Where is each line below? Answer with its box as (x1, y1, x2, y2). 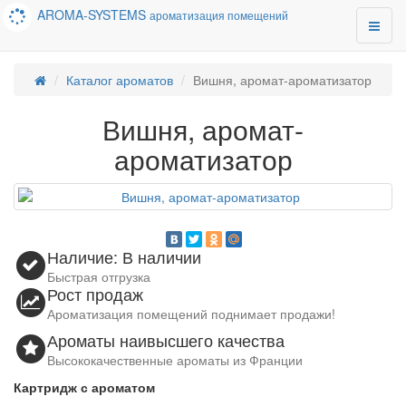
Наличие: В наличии (47, 245, 202, 269)
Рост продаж (47, 282, 144, 306)
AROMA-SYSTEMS (37, 5, 147, 24)
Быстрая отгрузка (47, 267, 151, 286)
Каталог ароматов (66, 71, 173, 89)
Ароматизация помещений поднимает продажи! (47, 304, 336, 324)
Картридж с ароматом (14, 378, 155, 397)
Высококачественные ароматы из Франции (47, 351, 304, 370)
